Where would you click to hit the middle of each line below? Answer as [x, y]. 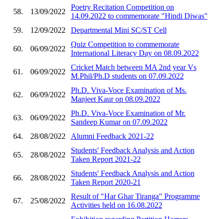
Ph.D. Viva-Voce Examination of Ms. [129, 90]
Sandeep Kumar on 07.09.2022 [119, 122]
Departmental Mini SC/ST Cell [119, 30]
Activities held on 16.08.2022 [116, 205]
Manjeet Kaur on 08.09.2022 [115, 99]
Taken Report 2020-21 [106, 182]
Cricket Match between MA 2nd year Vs [133, 67]
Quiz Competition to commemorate [125, 44]
